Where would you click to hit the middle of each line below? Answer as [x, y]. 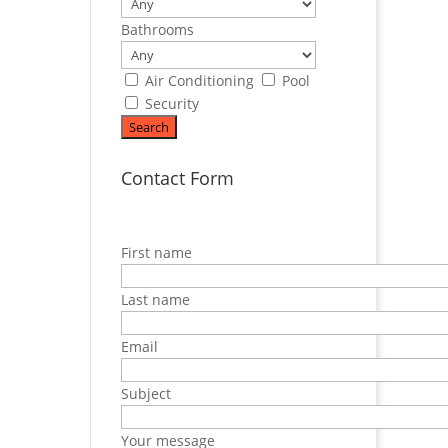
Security [171, 103]
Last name [155, 299]
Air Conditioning [201, 80]
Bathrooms [157, 29]
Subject [145, 393]
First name [156, 252]
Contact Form [177, 178]
